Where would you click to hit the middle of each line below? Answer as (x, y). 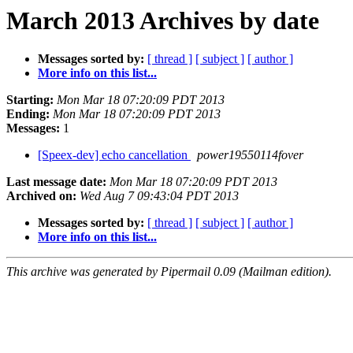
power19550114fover (250, 155)
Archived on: (41, 196)
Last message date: (56, 182)
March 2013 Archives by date (163, 20)
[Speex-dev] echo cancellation (114, 155)
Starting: (30, 100)
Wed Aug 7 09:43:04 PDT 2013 (159, 196)
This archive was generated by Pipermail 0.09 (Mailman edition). (169, 272)
